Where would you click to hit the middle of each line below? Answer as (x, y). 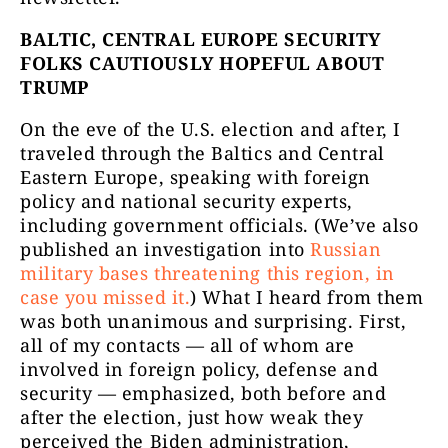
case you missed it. (105, 297)
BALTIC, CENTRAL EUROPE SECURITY (200, 39)
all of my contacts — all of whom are (187, 345)
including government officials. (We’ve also (219, 225)
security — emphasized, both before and (203, 393)
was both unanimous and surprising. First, (213, 321)
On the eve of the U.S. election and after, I (210, 129)
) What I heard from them (307, 297)
